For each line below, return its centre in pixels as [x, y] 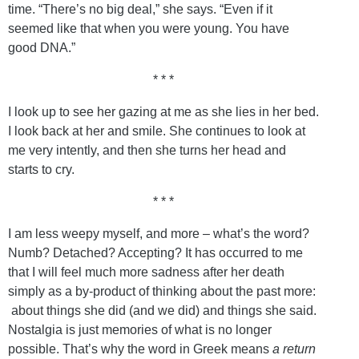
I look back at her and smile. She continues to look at [157, 131]
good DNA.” [42, 47]
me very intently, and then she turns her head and [147, 150]
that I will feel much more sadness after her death [146, 272]
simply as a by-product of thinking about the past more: [162, 291]
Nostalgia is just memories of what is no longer [140, 329]
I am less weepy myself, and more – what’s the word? [159, 233]
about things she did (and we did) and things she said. [162, 310]
